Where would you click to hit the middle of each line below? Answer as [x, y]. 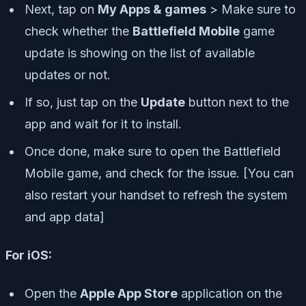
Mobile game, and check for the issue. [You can [159, 173]
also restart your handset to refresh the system [156, 195]
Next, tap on [61, 9]
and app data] [65, 217]
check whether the [79, 31]
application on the [230, 293]
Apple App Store [129, 293]
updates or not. [68, 74]
